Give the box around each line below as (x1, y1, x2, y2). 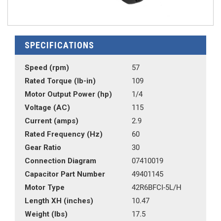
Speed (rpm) (25, 63, 69, 72)
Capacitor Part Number (25, 170, 105, 179)
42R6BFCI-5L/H (132, 183, 182, 192)
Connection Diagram (25, 156, 96, 165)
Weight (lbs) (25, 210, 68, 219)
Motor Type (25, 183, 65, 192)
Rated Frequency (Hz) (25, 130, 103, 139)
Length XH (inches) (25, 196, 93, 205)
